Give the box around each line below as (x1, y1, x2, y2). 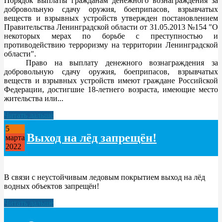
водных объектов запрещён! (4, 181, 99, 190)
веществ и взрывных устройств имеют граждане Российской (4, 76, 218, 85)
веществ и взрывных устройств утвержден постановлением (4, 13, 218, 22)
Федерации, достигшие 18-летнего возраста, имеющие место (4, 85, 218, 94)
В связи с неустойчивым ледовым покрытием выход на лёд (4, 172, 205, 181)
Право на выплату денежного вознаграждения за (4, 58, 218, 67)
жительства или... (4, 94, 63, 103)
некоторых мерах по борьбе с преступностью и (4, 31, 218, 40)
